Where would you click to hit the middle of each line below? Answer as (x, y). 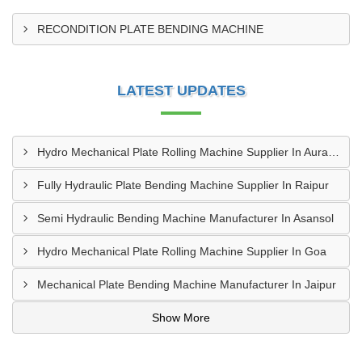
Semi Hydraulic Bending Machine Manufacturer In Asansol (185, 218)
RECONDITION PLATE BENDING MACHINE (150, 29)
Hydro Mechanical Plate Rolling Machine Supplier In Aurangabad (334, 152)
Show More (181, 318)
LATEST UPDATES (181, 90)
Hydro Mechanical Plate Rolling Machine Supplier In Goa (182, 251)
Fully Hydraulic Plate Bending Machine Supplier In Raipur (183, 185)
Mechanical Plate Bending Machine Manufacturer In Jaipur (187, 284)
